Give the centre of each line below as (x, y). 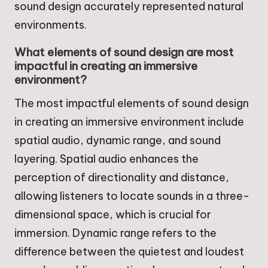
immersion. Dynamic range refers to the (115, 233)
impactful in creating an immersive (106, 66)
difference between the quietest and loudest (129, 251)
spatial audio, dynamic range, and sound (118, 140)
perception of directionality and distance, (122, 177)
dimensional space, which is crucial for (113, 214)
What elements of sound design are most (124, 52)
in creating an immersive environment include (129, 121)
